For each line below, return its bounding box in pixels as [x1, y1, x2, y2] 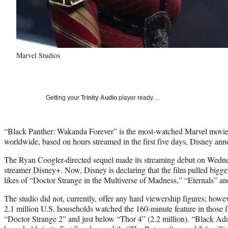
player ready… [117, 94, 159, 101]
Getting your [46, 94, 81, 101]
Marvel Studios [16, 50, 60, 60]
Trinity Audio [81, 94, 117, 101]
